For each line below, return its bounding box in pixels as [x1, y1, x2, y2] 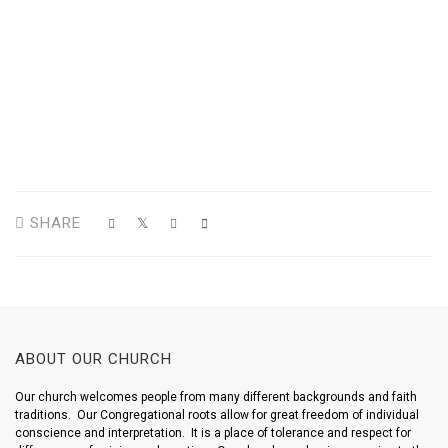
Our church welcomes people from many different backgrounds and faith [15, 390, 417, 404]
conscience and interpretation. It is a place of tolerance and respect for [15, 426, 411, 440]
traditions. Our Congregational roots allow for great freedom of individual [15, 408, 419, 422]
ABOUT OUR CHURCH [15, 350, 172, 368]
